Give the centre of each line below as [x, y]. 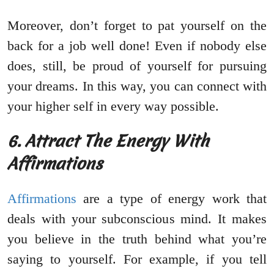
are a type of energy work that [172, 198]
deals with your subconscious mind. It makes [137, 218]
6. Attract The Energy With [108, 141]
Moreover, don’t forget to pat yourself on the [137, 25]
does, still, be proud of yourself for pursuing [137, 65]
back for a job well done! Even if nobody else [137, 45]
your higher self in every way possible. [113, 106]
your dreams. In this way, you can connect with [137, 86]
